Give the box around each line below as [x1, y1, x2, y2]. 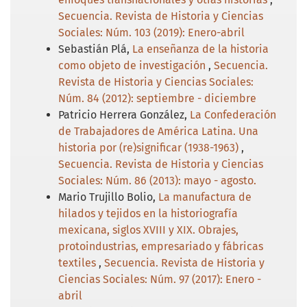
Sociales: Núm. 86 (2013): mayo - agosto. [58, 173, 256, 187]
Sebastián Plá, [58, 42, 132, 56]
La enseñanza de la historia [132, 42, 269, 56]
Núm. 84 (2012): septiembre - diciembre [58, 91, 256, 105]
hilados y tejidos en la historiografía [58, 206, 238, 220]
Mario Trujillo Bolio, [58, 190, 158, 204]
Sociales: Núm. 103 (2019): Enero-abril [58, 25, 245, 39]
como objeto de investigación [58, 58, 208, 72]
